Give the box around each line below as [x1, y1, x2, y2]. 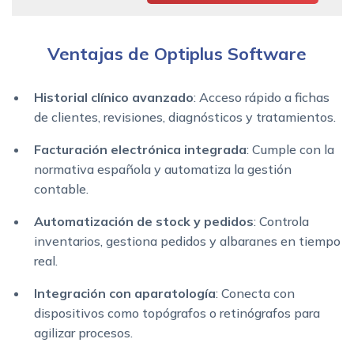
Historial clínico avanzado [34, 89, 194, 106]
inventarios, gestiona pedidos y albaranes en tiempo [34, 233, 341, 250]
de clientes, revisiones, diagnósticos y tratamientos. [34, 109, 336, 126]
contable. [34, 181, 88, 198]
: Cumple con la [247, 141, 334, 158]
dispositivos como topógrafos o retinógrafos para [34, 305, 320, 322]
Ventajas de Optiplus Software [47, 43, 307, 66]
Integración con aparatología [34, 285, 216, 302]
